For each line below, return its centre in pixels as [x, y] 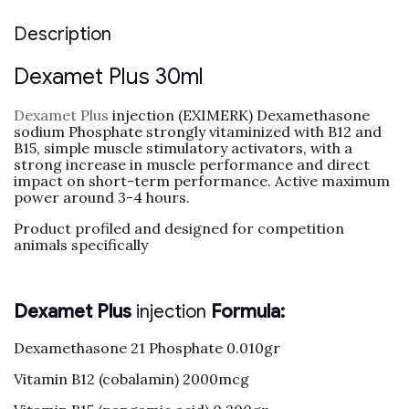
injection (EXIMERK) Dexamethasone [239, 115]
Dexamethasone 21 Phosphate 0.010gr [147, 348]
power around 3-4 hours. [102, 198]
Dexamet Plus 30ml [109, 77]
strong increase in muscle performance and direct [192, 165]
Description [63, 34]
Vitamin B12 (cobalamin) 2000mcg [131, 379]
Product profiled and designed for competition [179, 229]
